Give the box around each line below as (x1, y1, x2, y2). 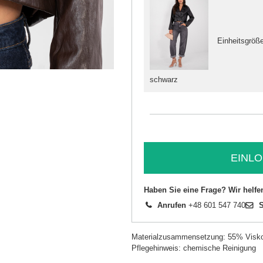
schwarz (150, 75, 178, 85)
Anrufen (157, 201, 186, 210)
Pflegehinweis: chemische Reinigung (131, 244, 256, 253)
